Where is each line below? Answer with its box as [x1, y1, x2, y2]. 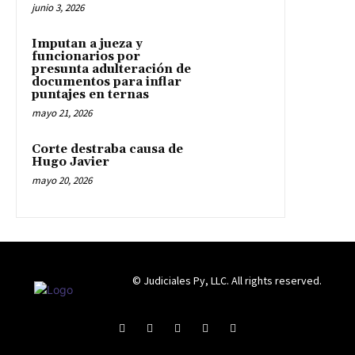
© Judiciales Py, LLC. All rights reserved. [132, 273, 322, 288]
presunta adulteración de [32, 61, 191, 77]
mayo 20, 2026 [32, 173, 92, 187]
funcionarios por [32, 48, 140, 64]
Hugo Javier [32, 154, 109, 170]
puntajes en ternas [32, 86, 149, 102]
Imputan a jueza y [32, 36, 143, 52]
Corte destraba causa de [32, 141, 183, 157]
